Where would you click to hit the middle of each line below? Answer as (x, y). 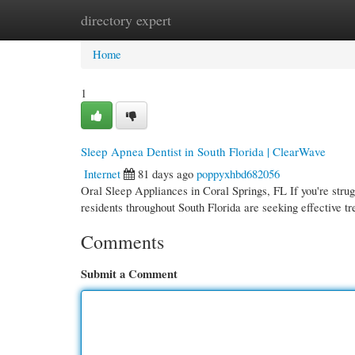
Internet (102, 174)
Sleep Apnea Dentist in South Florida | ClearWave (203, 151)
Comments (122, 242)
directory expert (126, 20)
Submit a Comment (129, 274)
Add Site (286, 20)
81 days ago (166, 174)
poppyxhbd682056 (238, 174)
